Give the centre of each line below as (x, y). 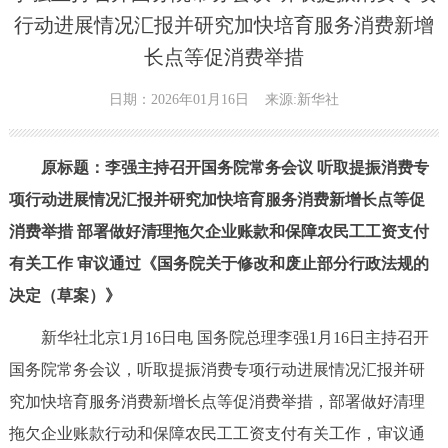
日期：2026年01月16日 (178, 100)
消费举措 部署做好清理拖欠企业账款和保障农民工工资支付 (218, 232)
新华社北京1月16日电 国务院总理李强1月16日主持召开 (218, 338)
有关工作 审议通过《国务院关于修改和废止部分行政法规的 (218, 264)
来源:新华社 (301, 100)
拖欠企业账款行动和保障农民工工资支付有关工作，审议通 (216, 434)
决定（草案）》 (64, 296)
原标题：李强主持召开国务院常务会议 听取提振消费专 (218, 168)
